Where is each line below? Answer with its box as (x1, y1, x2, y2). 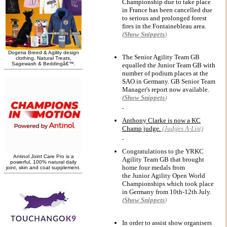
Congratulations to (122, 147, 175, 155)
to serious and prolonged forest (122, 14, 207, 22)
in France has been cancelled (122, 6, 201, 14)
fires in (122, 22, 142, 30)
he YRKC (177, 147, 204, 155)
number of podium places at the (122, 69, 208, 77)
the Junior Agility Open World (122, 172, 205, 179)
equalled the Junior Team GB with (122, 61, 215, 69)
